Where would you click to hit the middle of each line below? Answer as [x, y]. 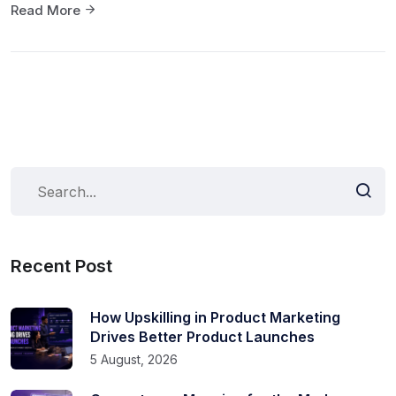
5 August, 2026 [134, 360]
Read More [47, 11]
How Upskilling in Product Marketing [215, 318]
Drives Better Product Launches [202, 337]
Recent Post [61, 267]
